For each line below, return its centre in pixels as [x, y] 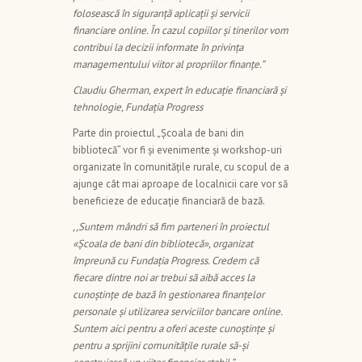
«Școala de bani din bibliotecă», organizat [163, 244]
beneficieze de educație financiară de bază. [169, 201]
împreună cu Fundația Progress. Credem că [166, 261]
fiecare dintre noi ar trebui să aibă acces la [164, 278]
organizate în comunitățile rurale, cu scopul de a [181, 167]
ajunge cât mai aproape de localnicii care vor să [180, 184]
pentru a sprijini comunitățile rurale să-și [160, 346]
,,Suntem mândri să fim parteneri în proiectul [171, 227]
